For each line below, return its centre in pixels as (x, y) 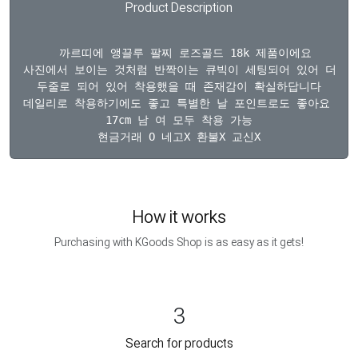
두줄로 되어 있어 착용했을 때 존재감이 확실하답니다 (179, 86)
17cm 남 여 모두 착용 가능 (179, 120)
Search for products (179, 343)
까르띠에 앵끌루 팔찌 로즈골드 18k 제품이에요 (179, 53)
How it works (179, 217)
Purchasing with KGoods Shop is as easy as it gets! (179, 242)
